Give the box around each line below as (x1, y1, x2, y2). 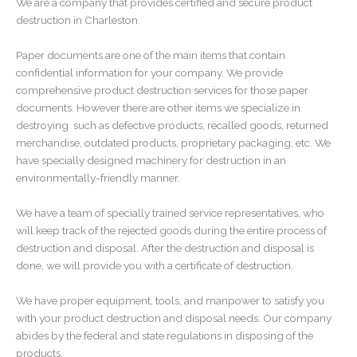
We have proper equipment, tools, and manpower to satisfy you (16, 293, 324, 307)
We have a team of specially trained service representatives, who (16, 206, 324, 219)
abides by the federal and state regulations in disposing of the (16, 328, 313, 342)
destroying (16, 118, 69, 131)
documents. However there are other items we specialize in (16, 100, 300, 114)
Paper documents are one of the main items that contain (16, 48, 285, 61)
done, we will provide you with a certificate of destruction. (16, 258, 293, 272)
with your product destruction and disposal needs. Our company (16, 311, 331, 324)
